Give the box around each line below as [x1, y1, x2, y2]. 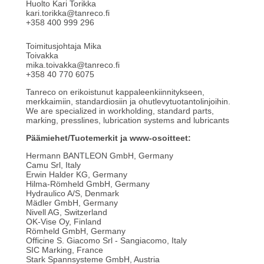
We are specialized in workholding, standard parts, [26, 106, 214, 116]
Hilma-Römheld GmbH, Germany [26, 179, 150, 189]
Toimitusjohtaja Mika [26, 41, 101, 51]
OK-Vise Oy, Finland [26, 217, 101, 227]
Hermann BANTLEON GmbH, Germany [26, 151, 173, 161]
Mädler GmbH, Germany [26, 198, 118, 208]
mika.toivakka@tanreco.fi [26, 60, 120, 70]
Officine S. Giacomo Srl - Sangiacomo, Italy [26, 236, 187, 246]
